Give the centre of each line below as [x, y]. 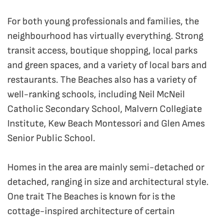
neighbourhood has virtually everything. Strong [105, 36]
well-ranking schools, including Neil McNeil [96, 95]
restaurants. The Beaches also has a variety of [102, 80]
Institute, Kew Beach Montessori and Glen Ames [106, 124]
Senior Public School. [52, 138]
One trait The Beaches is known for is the [91, 197]
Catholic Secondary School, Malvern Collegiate [105, 109]
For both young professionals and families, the [103, 22]
